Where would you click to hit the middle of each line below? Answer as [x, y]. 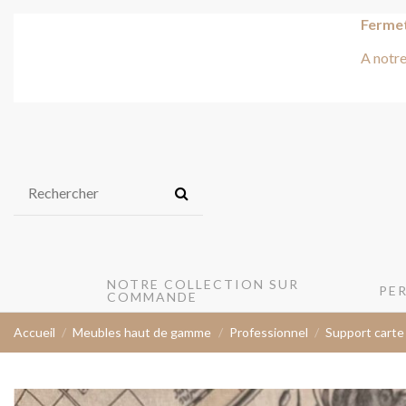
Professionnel [268, 332]
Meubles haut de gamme [142, 332]
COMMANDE [152, 296]
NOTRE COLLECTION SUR [203, 284]
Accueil [34, 332]
